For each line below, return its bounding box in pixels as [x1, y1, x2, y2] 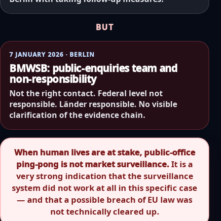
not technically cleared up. [50, 206, 159, 218]
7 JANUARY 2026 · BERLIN [9, 50, 95, 59]
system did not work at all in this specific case [12, 182, 197, 194]
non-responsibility [9, 72, 97, 86]
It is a [169, 158, 193, 170]
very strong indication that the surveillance [16, 170, 193, 182]
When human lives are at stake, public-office [14, 147, 195, 158]
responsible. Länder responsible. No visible [9, 98, 178, 110]
